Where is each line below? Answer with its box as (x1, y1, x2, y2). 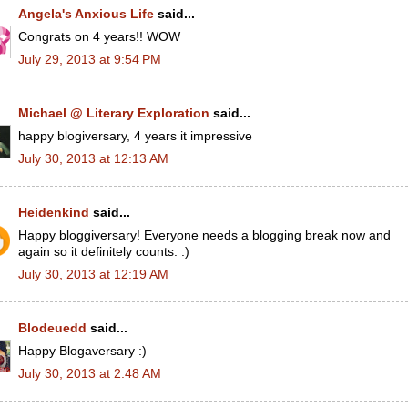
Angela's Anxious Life (18, 7, 154, 21)
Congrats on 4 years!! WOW (18, 29, 180, 44)
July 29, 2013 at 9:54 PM (18, 52, 161, 66)
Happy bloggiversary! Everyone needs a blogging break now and (18, 228, 391, 242)
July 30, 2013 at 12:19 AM (18, 267, 168, 281)
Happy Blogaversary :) (18, 343, 147, 358)
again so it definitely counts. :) (18, 244, 189, 259)
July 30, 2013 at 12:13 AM (18, 151, 168, 166)
